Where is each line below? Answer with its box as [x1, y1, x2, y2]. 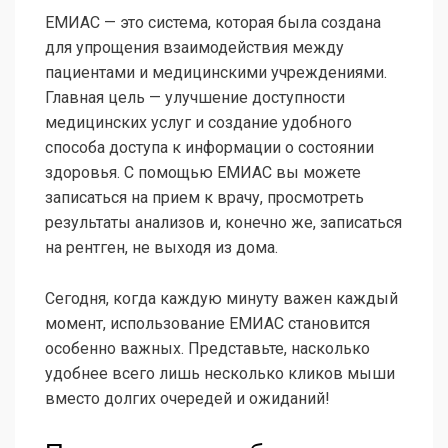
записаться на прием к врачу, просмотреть [45, 188, 364, 208]
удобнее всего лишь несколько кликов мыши [45, 364, 395, 384]
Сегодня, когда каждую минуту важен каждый [45, 289, 398, 309]
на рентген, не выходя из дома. [45, 238, 278, 258]
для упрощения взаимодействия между [45, 38, 344, 58]
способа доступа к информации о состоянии [45, 138, 374, 158]
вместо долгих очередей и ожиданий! [45, 389, 330, 409]
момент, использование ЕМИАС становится [45, 314, 370, 334]
